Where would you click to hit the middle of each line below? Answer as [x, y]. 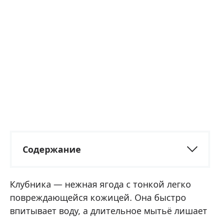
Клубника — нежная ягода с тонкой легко [100, 184]
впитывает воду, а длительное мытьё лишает [109, 211]
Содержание [52, 150]
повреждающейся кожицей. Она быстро [98, 198]
